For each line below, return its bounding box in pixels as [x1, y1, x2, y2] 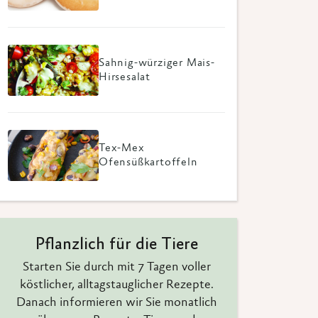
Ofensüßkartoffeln [99, 156, 198, 168]
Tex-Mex [99, 142, 145, 154]
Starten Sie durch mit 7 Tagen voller [22, 261, 211, 274]
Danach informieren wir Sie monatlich [16, 297, 217, 309]
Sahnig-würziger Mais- [99, 57, 215, 69]
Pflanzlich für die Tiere [35, 237, 198, 254]
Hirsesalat [99, 71, 150, 83]
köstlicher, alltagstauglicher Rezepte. [19, 279, 214, 292]
